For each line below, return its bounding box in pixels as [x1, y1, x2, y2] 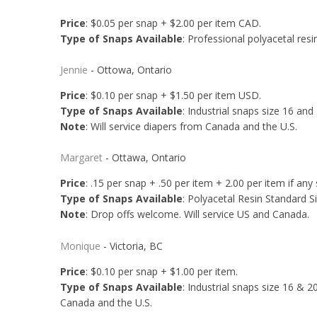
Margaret [59, 151, 103, 165]
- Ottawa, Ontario [102, 151, 186, 165]
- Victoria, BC [100, 238, 163, 253]
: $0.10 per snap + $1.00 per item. [85, 264, 241, 278]
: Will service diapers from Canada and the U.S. [85, 119, 297, 133]
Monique [59, 238, 100, 253]
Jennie [59, 62, 88, 76]
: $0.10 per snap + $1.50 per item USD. [85, 88, 264, 102]
